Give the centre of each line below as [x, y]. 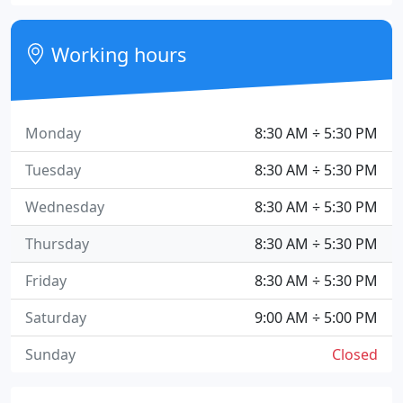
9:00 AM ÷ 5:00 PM [316, 318]
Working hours [116, 54]
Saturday [56, 318]
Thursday [57, 244]
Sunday [50, 354]
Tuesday [53, 170]
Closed [355, 354]
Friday [46, 281]
